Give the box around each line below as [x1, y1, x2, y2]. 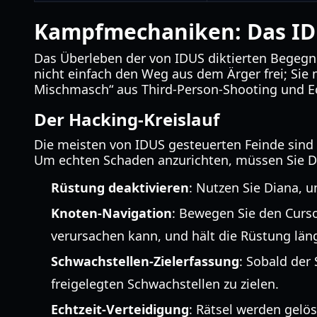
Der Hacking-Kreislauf [34, 108, 219, 131]
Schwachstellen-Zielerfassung [51, 253, 239, 270]
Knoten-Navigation [51, 204, 172, 221]
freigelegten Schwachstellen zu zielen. [51, 275, 279, 292]
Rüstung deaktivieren [51, 179, 189, 196]
